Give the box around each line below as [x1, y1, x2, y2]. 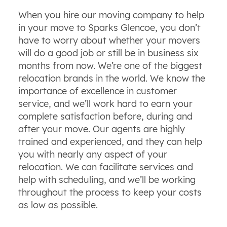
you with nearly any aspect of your [18, 148, 167, 160]
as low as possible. [18, 199, 98, 211]
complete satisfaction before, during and [18, 110, 193, 122]
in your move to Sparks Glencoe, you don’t [18, 21, 201, 33]
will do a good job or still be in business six [18, 47, 199, 59]
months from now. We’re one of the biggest [18, 59, 202, 71]
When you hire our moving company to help [18, 9, 204, 21]
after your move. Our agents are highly [18, 123, 185, 135]
